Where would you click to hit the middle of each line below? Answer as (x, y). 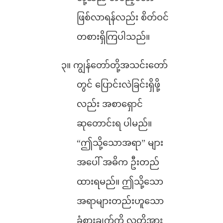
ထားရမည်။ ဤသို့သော (120, 182)
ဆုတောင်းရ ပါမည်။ (114, 123)
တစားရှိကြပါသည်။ (113, 37)
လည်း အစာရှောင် (110, 104)
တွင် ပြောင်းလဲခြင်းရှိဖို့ (118, 85)
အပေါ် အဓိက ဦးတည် (118, 162)
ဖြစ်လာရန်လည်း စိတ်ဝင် (123, 17)
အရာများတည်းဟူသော (120, 201)
